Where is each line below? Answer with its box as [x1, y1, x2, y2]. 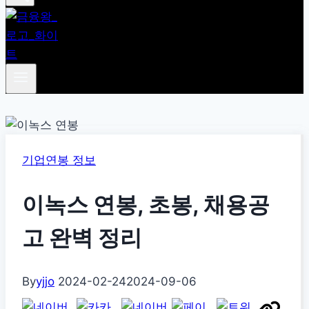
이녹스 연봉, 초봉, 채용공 [22, 190, 270, 218]
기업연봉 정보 [22, 153, 96, 168]
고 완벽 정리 [22, 223, 142, 251]
